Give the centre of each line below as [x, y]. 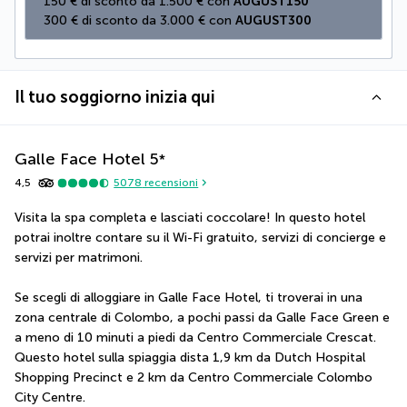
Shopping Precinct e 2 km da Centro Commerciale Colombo [194, 377]
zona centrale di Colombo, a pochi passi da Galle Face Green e [202, 317]
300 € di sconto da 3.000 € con [139, 20]
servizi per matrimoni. [79, 257]
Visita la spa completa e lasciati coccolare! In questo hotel [190, 217]
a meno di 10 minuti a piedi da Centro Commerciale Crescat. [195, 337]
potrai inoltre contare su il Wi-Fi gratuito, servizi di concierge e [200, 237]
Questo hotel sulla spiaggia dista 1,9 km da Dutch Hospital [190, 357]
